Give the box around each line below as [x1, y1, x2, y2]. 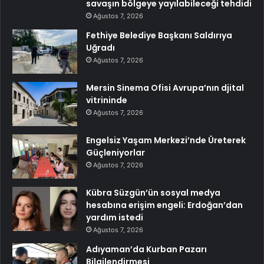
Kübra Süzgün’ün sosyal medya [86, 187, 220, 199]
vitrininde [86, 94, 127, 107]
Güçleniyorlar [86, 147, 145, 159]
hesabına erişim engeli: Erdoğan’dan [86, 199, 243, 212]
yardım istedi [86, 212, 143, 224]
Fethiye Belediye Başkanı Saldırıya [86, 29, 232, 42]
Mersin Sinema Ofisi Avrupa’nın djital [86, 82, 244, 94]
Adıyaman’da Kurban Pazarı [86, 243, 207, 256]
